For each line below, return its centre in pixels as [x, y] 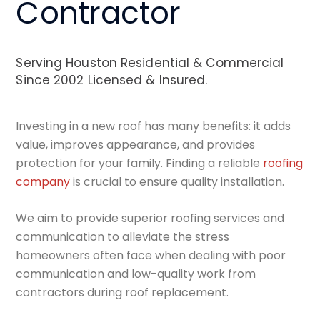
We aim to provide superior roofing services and [150, 219]
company [43, 182]
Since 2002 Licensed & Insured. [112, 80]
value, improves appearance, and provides [136, 145]
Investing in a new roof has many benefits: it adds [154, 126]
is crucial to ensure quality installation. [177, 182]
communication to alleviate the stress [123, 237]
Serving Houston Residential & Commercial [150, 63]
